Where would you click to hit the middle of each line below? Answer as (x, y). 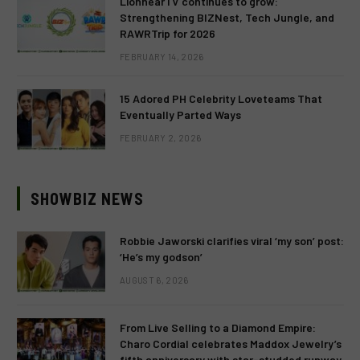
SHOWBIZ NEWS (87, 198)
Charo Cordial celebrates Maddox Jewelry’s (231, 344)
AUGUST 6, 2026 (154, 280)
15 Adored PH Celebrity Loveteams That (221, 98)
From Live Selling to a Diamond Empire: (218, 327)
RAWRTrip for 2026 (168, 33)
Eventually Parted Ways (180, 115)
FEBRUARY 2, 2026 (161, 138)
